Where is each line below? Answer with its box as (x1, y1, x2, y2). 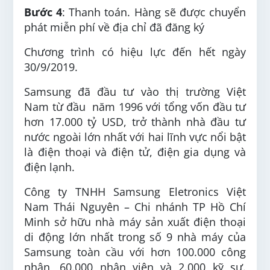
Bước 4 (24, 5, 63, 19)
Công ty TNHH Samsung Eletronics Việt (24, 184, 246, 199)
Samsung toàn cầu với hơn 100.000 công (24, 245, 246, 259)
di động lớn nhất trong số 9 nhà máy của (24, 230, 246, 244)
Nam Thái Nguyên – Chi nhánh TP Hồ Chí (24, 199, 246, 214)
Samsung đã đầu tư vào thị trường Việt (24, 84, 246, 99)
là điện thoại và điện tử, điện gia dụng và (24, 145, 246, 159)
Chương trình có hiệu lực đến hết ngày (24, 45, 246, 59)
